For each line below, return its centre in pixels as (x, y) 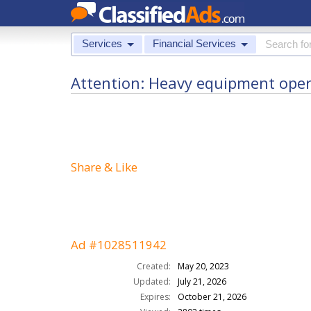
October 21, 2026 (212, 297)
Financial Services (194, 43)
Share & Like (104, 167)
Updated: (152, 281)
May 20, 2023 (203, 266)
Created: (153, 266)
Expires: (155, 297)
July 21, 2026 (202, 281)
